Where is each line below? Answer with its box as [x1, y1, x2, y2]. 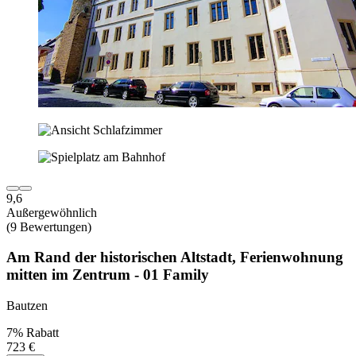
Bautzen [6, 299, 48, 313]
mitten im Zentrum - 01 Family [6, 266, 209, 284]
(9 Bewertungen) [6, 219, 91, 234]
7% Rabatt [6, 326, 59, 340]
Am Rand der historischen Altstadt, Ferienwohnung [6, 249, 343, 266]
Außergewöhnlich [6, 205, 97, 219]
